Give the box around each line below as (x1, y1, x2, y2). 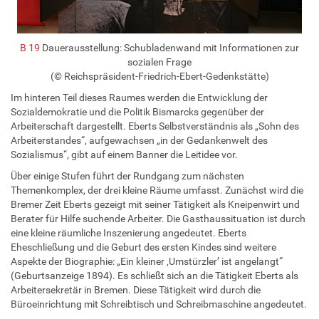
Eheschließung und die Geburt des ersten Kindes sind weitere (11, 241, 276, 253)
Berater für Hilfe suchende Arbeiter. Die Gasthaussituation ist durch (11, 212, 305, 224)
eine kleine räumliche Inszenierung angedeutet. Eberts (11, 226, 246, 239)
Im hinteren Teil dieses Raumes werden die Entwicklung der (11, 91, 268, 103)
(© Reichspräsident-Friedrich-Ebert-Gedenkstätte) (50, 70, 269, 82)
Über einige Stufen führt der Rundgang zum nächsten (11, 169, 244, 182)
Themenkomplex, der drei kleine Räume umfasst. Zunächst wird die (11, 184, 303, 196)
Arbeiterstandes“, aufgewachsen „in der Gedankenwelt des (11, 134, 268, 146)
